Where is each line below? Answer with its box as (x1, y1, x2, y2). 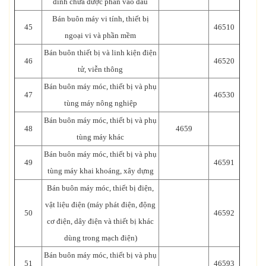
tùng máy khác (77, 132, 124, 141)
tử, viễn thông (78, 64, 123, 74)
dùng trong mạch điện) (64, 233, 137, 242)
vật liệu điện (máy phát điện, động (45, 199, 156, 209)
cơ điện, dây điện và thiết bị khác (47, 216, 154, 226)
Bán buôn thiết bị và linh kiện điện (44, 47, 157, 57)
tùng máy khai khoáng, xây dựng (47, 166, 154, 175)
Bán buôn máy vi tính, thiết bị (52, 14, 149, 23)
